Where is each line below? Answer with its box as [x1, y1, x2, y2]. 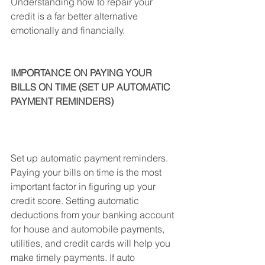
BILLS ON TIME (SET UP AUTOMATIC [11, 81, 173, 93]
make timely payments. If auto [11, 251, 137, 263]
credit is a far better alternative [11, 10, 140, 22]
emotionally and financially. [11, 24, 125, 36]
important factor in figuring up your [11, 180, 158, 192]
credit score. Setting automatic [11, 195, 141, 206]
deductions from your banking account [11, 209, 176, 221]
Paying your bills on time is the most [11, 166, 164, 178]
